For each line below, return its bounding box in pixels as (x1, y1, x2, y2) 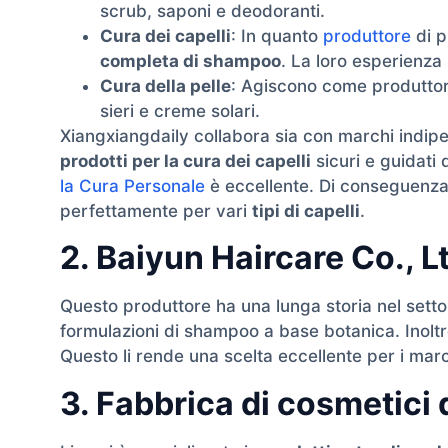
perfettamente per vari (60, 201, 252, 221)
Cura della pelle (100, 76, 231, 96)
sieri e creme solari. (100, 101, 260, 121)
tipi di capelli (252, 201, 360, 221)
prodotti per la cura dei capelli (60, 151, 311, 171)
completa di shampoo (100, 51, 281, 71)
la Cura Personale (60, 176, 205, 196)
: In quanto (231, 26, 323, 46)
